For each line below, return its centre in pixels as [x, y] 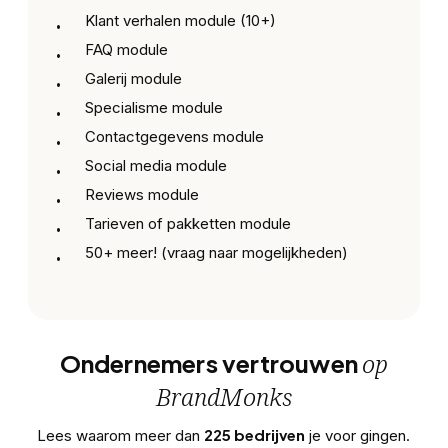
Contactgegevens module [175, 137]
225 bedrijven [255, 434]
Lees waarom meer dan [121, 435]
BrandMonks [223, 396]
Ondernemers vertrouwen [211, 362]
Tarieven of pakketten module [188, 224]
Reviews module [142, 195]
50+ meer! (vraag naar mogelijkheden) [217, 253]
